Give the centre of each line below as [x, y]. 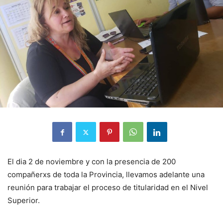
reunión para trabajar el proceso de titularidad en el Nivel [108, 188]
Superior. [24, 201]
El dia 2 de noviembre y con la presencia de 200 [92, 162]
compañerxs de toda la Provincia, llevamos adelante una [106, 175]
